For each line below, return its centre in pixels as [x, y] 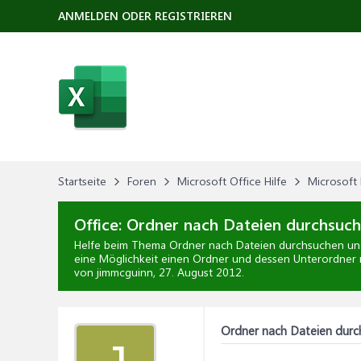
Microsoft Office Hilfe [232, 181]
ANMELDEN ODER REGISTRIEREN [145, 16]
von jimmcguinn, [116, 272]
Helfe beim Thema [122, 245]
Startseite [82, 181]
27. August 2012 [200, 272]
